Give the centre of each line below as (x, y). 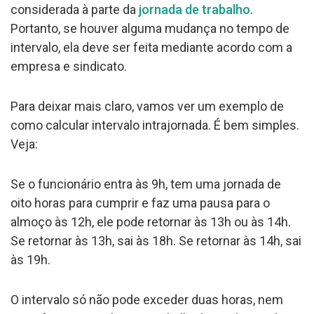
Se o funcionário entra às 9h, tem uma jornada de (146, 184)
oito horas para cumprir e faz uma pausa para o (140, 203)
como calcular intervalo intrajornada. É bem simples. (155, 125)
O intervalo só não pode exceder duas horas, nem (147, 299)
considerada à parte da (75, 9)
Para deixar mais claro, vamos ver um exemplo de (147, 106)
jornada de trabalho (194, 9)
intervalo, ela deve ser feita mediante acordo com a (151, 47)
